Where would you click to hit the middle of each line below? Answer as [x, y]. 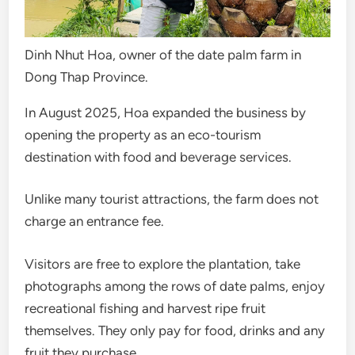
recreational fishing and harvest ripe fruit [145, 308]
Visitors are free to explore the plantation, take [163, 263]
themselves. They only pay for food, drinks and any [175, 330]
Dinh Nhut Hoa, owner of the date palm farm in [163, 54]
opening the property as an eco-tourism [143, 134]
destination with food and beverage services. [158, 157]
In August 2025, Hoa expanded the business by [166, 112]
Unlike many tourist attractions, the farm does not [172, 199]
